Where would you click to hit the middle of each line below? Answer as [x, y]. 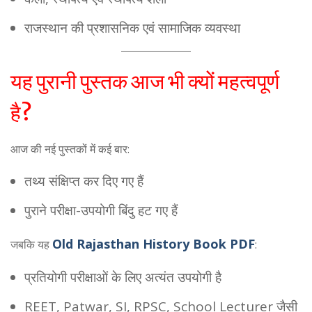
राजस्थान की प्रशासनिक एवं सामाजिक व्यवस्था [132, 28]
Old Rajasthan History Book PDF [154, 244]
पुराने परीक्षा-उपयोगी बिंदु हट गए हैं [101, 210]
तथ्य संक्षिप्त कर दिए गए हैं [84, 181]
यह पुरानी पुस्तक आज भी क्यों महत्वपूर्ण [145, 81]
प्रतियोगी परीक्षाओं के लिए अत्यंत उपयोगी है [123, 277]
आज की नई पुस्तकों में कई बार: [70, 149]
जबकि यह [30, 244]
